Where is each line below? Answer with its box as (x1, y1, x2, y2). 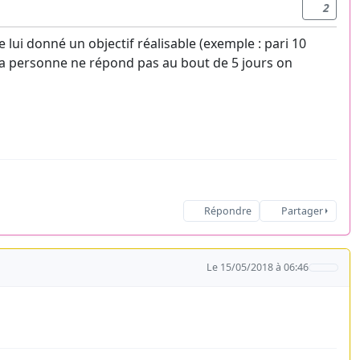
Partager (280, 204, 323, 218)
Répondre (203, 204, 252, 218)
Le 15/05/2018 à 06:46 (207, 260, 309, 274)
